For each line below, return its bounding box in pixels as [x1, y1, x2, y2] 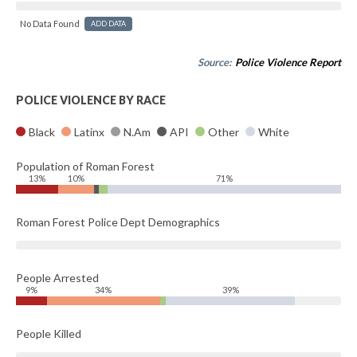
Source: [198, 56, 233, 69]
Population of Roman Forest [16, 159, 155, 173]
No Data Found [20, 18, 80, 29]
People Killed [16, 327, 81, 340]
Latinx [72, 125, 107, 139]
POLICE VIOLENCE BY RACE [16, 93, 166, 107]
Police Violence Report [235, 56, 341, 69]
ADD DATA [91, 19, 126, 28]
